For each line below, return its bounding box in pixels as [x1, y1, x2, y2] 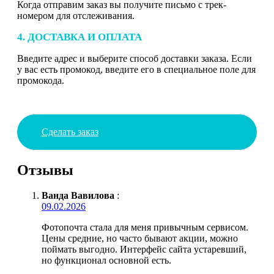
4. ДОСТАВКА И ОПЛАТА [17, 31, 142, 43]
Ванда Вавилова [42, 190, 114, 201]
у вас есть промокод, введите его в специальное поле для [17, 64, 256, 75]
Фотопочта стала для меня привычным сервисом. [42, 222, 248, 233]
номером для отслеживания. [17, 10, 135, 21]
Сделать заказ [42, 126, 98, 137]
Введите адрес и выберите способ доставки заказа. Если [17, 53, 252, 64]
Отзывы [17, 161, 73, 178]
